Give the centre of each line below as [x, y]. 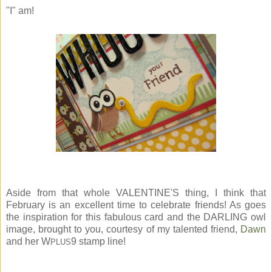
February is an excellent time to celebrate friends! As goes [136, 205]
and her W [28, 242]
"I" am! [20, 11]
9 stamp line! [98, 242]
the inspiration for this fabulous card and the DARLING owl [136, 217]
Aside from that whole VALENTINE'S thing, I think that [136, 193]
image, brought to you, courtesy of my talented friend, [123, 229]
